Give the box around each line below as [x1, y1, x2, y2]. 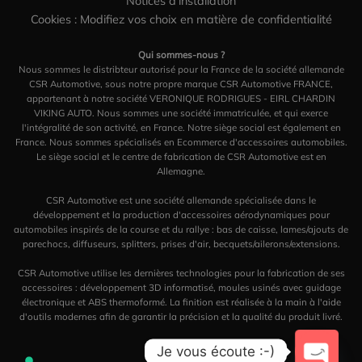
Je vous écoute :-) [157, 343, 275, 360]
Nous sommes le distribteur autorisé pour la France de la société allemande [18, 62, 344, 75]
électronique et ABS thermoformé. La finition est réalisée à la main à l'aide [21, 295, 341, 308]
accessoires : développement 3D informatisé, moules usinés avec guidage [21, 280, 341, 293]
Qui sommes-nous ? [137, 48, 225, 61]
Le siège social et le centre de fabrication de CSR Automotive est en [36, 149, 326, 162]
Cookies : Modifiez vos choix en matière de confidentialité [30, 11, 332, 27]
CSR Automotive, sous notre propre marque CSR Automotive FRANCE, [29, 77, 333, 90]
